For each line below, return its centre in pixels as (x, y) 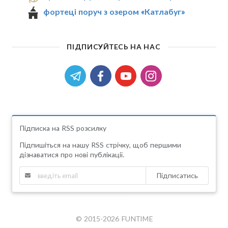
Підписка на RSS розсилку (63, 128)
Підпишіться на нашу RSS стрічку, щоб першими (100, 145)
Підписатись (177, 176)
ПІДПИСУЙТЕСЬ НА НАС (114, 47)
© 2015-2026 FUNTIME (114, 219)
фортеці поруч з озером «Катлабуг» (114, 12)
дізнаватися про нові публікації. (72, 155)
